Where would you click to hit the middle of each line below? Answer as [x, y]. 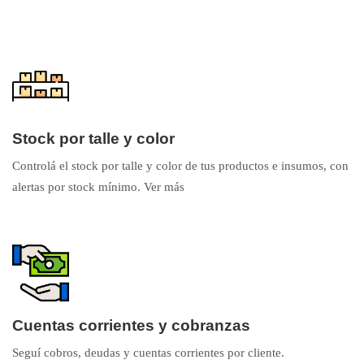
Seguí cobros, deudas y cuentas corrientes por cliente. [148, 353]
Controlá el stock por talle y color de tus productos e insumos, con [180, 166]
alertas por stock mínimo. [78, 187]
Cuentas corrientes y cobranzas [131, 325]
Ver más [164, 187]
